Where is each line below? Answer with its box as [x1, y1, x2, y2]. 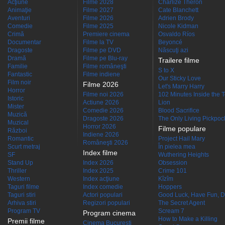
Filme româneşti [83, 63, 127, 70]
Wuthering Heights [158, 151, 209, 158]
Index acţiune [83, 175, 120, 182]
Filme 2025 [83, 23, 114, 30]
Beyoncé [158, 39, 182, 46]
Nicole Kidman [158, 23, 198, 30]
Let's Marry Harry [158, 83, 204, 90]
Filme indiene [83, 71, 120, 78]
